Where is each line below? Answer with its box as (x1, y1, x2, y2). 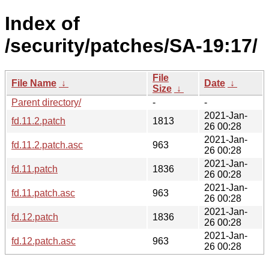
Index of (5, 13, 80, 35)
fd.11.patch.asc (11, 187, 75, 198)
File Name (11, 77, 56, 88)
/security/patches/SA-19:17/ (5, 35, 258, 57)
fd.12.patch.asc (11, 235, 76, 246)
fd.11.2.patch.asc (11, 139, 83, 150)
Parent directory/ (11, 97, 81, 107)
